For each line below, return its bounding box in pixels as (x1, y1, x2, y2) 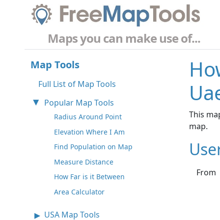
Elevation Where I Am (54, 127, 125, 137)
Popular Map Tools (44, 97, 114, 109)
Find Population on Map (54, 142, 133, 152)
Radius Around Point (54, 112, 122, 122)
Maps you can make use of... (48, 30, 200, 47)
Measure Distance (54, 157, 113, 166)
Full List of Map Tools (38, 79, 116, 90)
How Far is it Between (54, 172, 125, 182)
